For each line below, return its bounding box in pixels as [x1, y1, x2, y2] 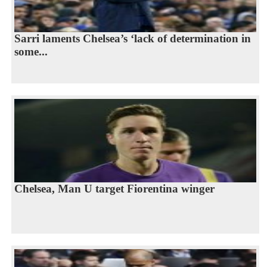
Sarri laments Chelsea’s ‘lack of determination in [14, 32, 251, 45]
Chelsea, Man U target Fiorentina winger [14, 182, 215, 195]
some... [14, 45, 48, 58]
